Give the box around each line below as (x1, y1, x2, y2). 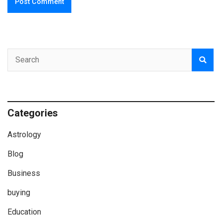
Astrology (7, 130, 41, 139)
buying (7, 188, 30, 197)
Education (7, 207, 41, 217)
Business (7, 168, 40, 178)
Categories (7, 107, 58, 119)
